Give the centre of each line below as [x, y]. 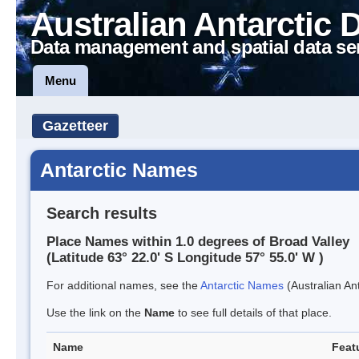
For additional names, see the [123, 286]
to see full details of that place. [253, 313]
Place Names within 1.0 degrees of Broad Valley [198, 242]
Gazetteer [75, 126]
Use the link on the [95, 313]
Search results [102, 213]
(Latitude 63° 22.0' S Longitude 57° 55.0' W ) [185, 258]
